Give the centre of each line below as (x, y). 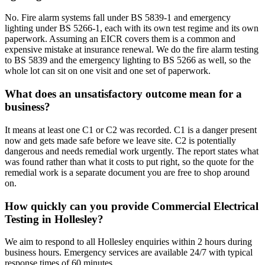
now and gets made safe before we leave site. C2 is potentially (120, 140)
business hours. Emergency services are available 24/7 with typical (129, 253)
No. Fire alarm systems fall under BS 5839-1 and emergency (118, 18)
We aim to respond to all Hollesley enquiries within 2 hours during (128, 242)
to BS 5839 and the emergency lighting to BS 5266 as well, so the (128, 60)
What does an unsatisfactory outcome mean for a (123, 94)
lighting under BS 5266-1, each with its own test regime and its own (132, 28)
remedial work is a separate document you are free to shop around (127, 172)
